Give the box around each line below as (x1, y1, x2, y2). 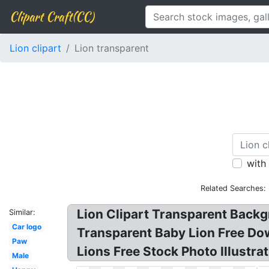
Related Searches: (201, 184, 267, 193)
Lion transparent (74, 42, 149, 54)
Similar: (9, 208, 35, 217)
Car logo (11, 222, 41, 231)
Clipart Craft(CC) (10, 8, 94, 25)
